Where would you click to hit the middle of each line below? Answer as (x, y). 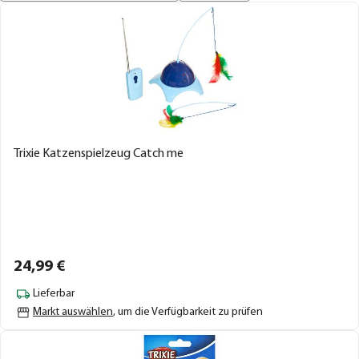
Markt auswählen (73, 312)
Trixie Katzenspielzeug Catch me (99, 153)
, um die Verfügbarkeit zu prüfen (188, 312)
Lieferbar (54, 294)
